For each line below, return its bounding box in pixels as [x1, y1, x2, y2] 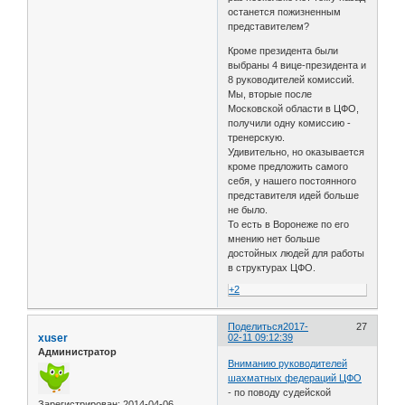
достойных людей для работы [228, 247, 365, 259]
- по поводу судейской [228, 387, 332, 399]
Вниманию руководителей [228, 358, 348, 370]
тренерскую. [228, 131, 286, 143]
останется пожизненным [228, 5, 342, 17]
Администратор [38, 345, 117, 357]
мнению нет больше [228, 232, 321, 244]
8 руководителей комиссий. [228, 73, 355, 85]
